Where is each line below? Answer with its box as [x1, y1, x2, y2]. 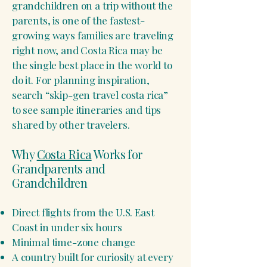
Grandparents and [12, 160, 105, 176]
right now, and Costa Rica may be [12, 44, 163, 57]
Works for [91, 146, 142, 162]
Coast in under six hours [12, 221, 122, 234]
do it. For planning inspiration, [12, 73, 150, 86]
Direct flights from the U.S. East [12, 206, 154, 219]
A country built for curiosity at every [12, 250, 173, 263]
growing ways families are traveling [12, 29, 174, 42]
